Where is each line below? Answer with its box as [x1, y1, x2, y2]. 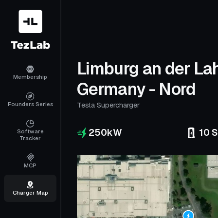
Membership [13, 73, 47, 80]
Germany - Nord [77, 78, 196, 100]
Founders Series [7, 100, 53, 108]
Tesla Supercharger [77, 100, 140, 109]
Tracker [19, 134, 41, 142]
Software [17, 127, 44, 135]
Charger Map [12, 189, 48, 196]
